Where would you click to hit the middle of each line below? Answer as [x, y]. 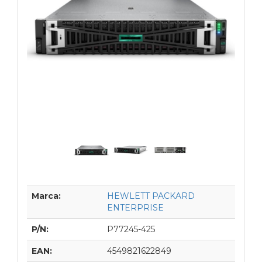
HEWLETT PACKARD [151, 196]
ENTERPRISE [135, 207]
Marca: [46, 196]
